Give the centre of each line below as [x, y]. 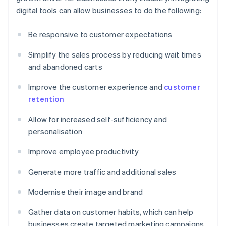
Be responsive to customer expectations [100, 35]
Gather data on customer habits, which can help [111, 212]
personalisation [55, 131]
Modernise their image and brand [86, 192]
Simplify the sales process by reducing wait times [115, 55]
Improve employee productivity [83, 152]
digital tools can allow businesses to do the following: [109, 10]
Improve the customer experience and [96, 87]
